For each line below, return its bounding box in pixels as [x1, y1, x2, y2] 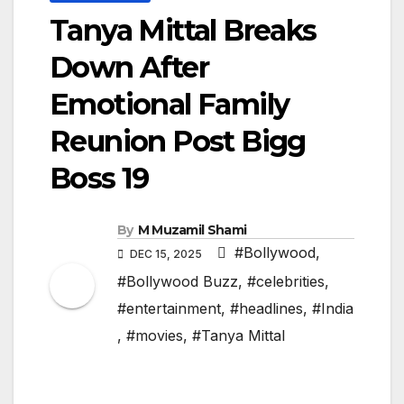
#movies [126, 326, 183, 345]
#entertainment [117, 299, 221, 318]
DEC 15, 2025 [127, 247, 205, 262]
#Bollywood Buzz [117, 272, 238, 291]
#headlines [230, 299, 303, 318]
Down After [50, 50, 208, 86]
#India [312, 299, 353, 318]
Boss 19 [50, 161, 149, 197]
